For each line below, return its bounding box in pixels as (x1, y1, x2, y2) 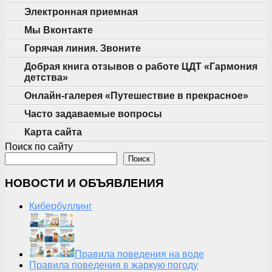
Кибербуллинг (29, 201, 92, 212)
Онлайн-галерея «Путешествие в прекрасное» (24, 90, 248, 101)
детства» (24, 72, 68, 83)
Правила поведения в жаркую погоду (29, 260, 198, 271)
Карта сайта (24, 127, 82, 137)
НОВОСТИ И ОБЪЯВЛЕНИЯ (5, 176, 164, 189)
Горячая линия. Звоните (24, 43, 141, 53)
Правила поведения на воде (75, 249, 204, 260)
